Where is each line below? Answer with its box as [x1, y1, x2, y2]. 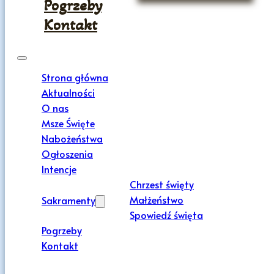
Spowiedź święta [130, 208, 203, 222]
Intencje [42, 162, 76, 176]
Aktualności [42, 86, 95, 100]
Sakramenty [42, 193, 95, 207]
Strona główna [42, 70, 108, 84]
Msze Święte [42, 116, 95, 130]
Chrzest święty [130, 177, 194, 191]
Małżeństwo [130, 193, 183, 207]
